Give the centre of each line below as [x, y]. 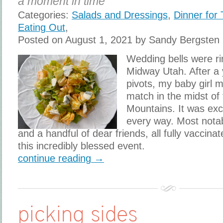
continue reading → [61, 158]
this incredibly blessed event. [83, 146]
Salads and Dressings [120, 15]
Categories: [45, 15]
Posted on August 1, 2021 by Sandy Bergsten [119, 40]
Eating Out [42, 27]
